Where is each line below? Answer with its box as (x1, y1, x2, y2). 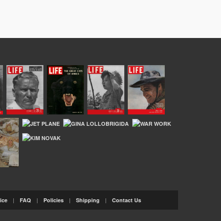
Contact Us (112, 196, 141, 204)
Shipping (76, 196, 100, 204)
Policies (43, 196, 64, 204)
